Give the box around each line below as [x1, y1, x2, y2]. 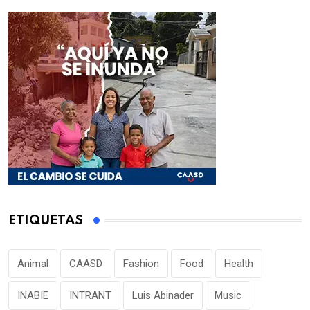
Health [224, 257, 253, 271]
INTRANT [69, 289, 111, 302]
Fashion [123, 257, 159, 271]
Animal [17, 257, 48, 271]
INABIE [17, 289, 48, 302]
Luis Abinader [132, 289, 194, 302]
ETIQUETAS [8, 214, 83, 228]
